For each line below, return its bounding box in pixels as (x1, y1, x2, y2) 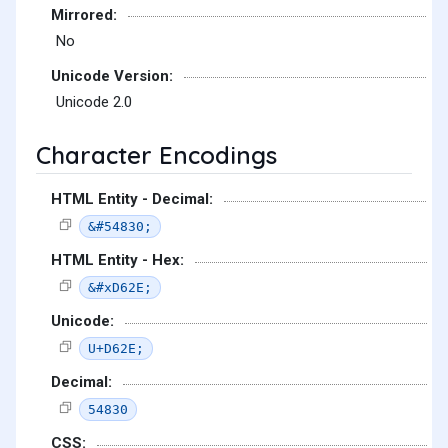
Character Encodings (36, 140, 277, 171)
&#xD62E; (88, 279, 152, 295)
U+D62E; (88, 340, 144, 356)
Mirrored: (51, 5, 117, 24)
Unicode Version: (51, 66, 173, 85)
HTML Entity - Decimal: (51, 190, 213, 209)
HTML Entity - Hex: (51, 251, 184, 270)
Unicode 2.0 (56, 93, 132, 112)
